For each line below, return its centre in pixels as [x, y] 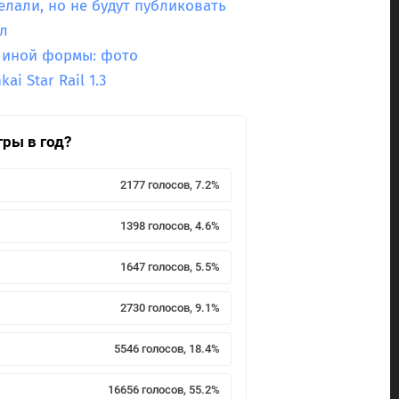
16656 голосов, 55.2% [163, 390]
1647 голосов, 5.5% [170, 267]
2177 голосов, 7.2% [170, 185]
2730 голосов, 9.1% [170, 308]
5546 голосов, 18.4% [167, 349]
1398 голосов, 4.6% [170, 226]
